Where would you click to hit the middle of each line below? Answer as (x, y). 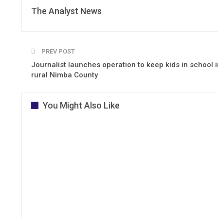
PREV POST (57, 51)
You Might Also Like (81, 105)
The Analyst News (66, 11)
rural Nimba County (64, 75)
